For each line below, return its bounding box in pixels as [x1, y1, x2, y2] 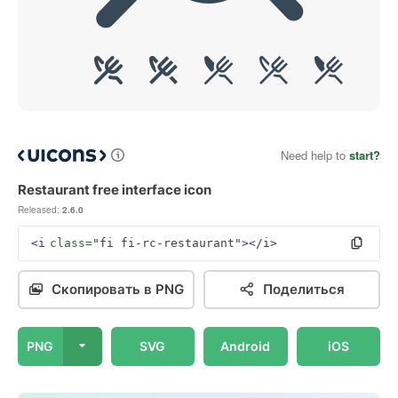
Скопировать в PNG [52, 281, 184, 298]
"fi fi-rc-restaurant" [92, 236, 242, 250]
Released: [18, 203, 60, 216]
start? [349, 147, 380, 163]
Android [220, 338, 271, 354]
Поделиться [262, 281, 345, 298]
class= [50, 236, 92, 250]
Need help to [281, 147, 349, 163]
